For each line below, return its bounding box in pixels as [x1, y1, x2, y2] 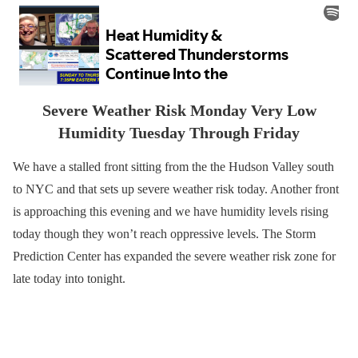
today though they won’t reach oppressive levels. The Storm [13, 227, 316, 241]
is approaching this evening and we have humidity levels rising [13, 205, 328, 219]
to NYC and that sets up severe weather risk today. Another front [13, 182, 339, 197]
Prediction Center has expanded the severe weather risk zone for [13, 249, 336, 264]
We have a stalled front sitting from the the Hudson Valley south [13, 160, 334, 174]
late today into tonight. [13, 272, 125, 286]
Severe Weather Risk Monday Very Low [42, 101, 316, 120]
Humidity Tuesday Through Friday [58, 124, 300, 142]
